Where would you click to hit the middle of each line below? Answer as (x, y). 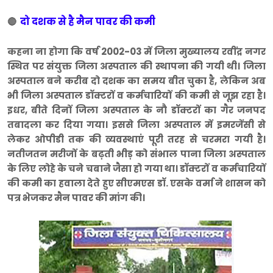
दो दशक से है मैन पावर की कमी (86, 22)
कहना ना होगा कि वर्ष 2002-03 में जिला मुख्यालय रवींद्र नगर (136, 52)
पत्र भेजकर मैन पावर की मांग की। (76, 198)
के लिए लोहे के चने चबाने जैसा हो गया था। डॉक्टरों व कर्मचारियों (136, 169)
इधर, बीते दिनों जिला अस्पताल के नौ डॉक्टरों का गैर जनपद (136, 110)
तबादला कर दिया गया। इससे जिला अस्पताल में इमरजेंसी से (136, 125)
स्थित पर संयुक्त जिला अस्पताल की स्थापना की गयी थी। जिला (136, 66)
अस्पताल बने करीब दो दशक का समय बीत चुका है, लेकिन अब (136, 81)
